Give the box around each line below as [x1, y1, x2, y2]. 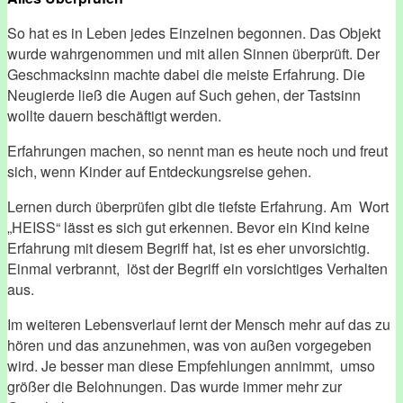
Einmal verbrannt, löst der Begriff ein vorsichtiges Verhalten [7, 257, 388, 279]
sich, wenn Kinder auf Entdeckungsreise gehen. [7, 160, 311, 182]
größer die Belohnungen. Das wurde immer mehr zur [7, 375, 342, 397]
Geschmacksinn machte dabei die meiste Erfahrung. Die [7, 63, 365, 85]
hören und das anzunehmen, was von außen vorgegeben [7, 334, 372, 355]
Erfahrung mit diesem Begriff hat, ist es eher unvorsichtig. [7, 237, 370, 258]
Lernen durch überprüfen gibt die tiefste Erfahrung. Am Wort [7, 195, 389, 217]
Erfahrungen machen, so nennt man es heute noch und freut [7, 139, 388, 161]
